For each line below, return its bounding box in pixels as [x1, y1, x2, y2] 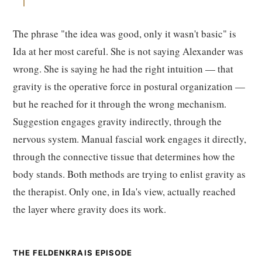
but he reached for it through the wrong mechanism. [13, 97, 226, 111]
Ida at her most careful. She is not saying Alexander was [13, 44, 243, 58]
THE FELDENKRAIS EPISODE [13, 248, 132, 257]
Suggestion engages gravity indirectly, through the [13, 115, 222, 128]
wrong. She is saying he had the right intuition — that [13, 62, 233, 75]
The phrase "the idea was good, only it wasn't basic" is [13, 27, 236, 40]
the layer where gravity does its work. [13, 202, 166, 216]
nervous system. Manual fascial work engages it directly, [13, 132, 246, 146]
